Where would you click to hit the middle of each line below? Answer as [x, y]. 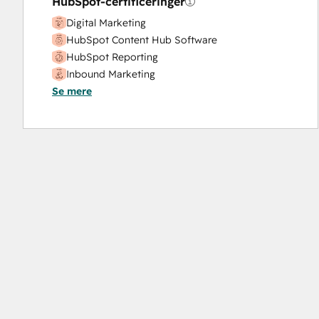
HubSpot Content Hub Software [142, 40]
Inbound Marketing [111, 74]
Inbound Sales [100, 91]
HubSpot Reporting [112, 57]
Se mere [72, 91]
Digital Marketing [106, 23]
